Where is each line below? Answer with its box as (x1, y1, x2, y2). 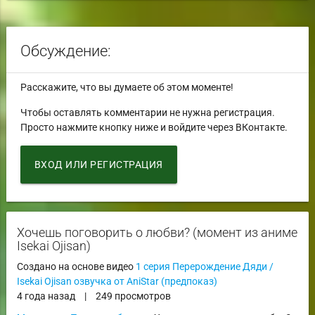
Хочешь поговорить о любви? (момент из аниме (16, 224, 297, 240)
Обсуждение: (20, 41, 111, 60)
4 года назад (16, 290, 75, 302)
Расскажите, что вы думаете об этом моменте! (20, 81, 233, 93)
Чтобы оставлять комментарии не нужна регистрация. (20, 106, 275, 118)
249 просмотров (95, 290, 171, 302)
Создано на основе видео (16, 260, 136, 272)
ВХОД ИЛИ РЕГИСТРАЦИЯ (34, 158, 163, 170)
